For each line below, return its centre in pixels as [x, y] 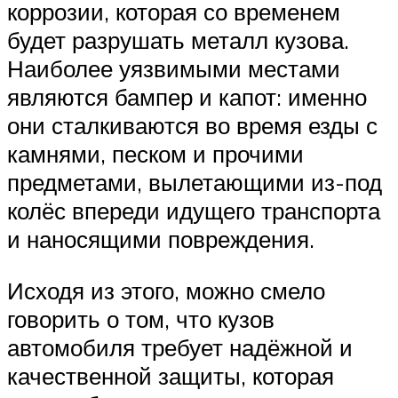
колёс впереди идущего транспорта [194, 211]
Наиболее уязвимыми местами [174, 69]
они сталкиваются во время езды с [192, 126]
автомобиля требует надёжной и [180, 348]
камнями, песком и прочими [155, 154]
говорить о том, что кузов [141, 319]
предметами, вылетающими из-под [195, 183]
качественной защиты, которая [171, 376]
